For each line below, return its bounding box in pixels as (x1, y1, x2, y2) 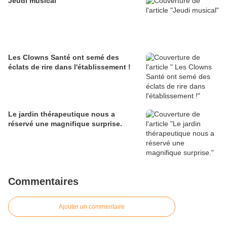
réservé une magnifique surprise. (8, 120, 122, 128)
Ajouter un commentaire (59, 203, 125, 211)
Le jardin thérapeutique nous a (8, 110, 115, 119)
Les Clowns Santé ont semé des (8, 53, 119, 62)
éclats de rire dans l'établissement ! (8, 63, 131, 71)
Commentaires (8, 176, 79, 187)
